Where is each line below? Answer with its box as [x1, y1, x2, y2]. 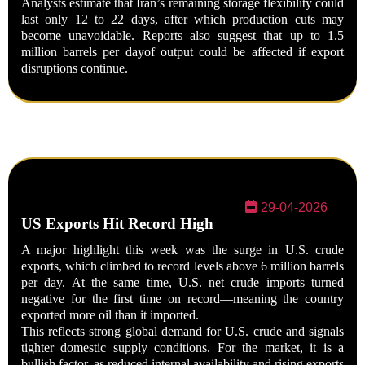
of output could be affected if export [143, 45, 345, 59]
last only [21, 12, 75, 26]
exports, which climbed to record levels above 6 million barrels [21, 259, 344, 273]
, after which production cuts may [154, 12, 345, 26]
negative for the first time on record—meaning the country [21, 292, 344, 306]
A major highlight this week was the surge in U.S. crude [21, 243, 344, 257]
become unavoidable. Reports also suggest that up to [21, 29, 328, 42]
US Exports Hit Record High [21, 215, 213, 232]
